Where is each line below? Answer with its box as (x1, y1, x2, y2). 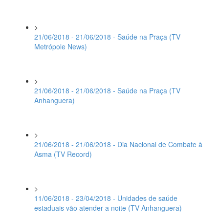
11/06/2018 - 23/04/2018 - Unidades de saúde (34, 193, 177, 203)
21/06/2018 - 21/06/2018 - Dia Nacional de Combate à (34, 139, 202, 149)
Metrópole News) (34, 42, 87, 51)
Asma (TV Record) (34, 149, 92, 159)
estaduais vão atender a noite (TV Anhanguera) (34, 203, 182, 213)
